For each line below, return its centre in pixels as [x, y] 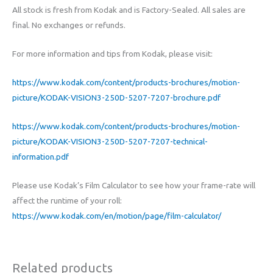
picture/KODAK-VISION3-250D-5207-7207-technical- [110, 141]
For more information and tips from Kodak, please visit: [112, 53]
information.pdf [41, 156]
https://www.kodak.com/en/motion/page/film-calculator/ [117, 215]
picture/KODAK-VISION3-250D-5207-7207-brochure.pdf [116, 97]
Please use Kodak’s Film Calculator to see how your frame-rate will [134, 185]
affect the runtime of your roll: [67, 200]
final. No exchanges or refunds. [69, 25]
